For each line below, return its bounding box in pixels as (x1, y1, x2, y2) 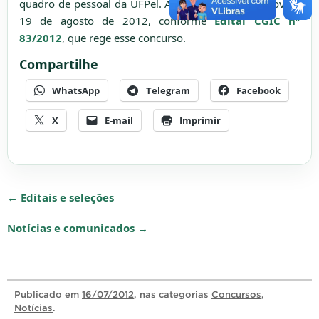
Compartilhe (19, 55, 98, 73)
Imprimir (179, 114, 221, 127)
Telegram (146, 84, 190, 98)
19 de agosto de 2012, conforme (19, 13, 215, 28)
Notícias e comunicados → (7, 221, 148, 236)
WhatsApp (52, 84, 100, 98)
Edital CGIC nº (214, 13, 300, 28)
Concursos (211, 289, 261, 300)
